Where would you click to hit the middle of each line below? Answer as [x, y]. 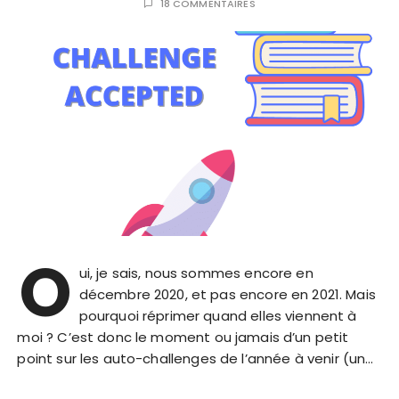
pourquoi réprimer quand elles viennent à [218, 316]
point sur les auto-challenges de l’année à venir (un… [195, 359]
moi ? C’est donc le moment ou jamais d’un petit [183, 338]
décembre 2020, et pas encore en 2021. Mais [227, 295]
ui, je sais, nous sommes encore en [196, 273]
